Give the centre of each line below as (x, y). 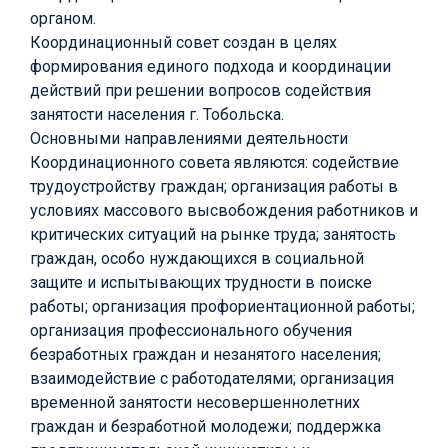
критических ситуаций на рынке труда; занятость (213, 235)
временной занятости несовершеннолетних (195, 403)
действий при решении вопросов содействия (200, 91)
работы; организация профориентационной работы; (222, 307)
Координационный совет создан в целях (183, 43)
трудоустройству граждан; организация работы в (214, 187)
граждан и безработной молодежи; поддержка (205, 427)
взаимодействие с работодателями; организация (212, 379)
